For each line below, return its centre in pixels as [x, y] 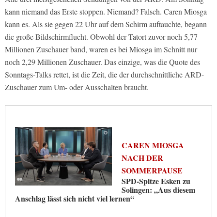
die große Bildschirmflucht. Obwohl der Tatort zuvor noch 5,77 [101, 37]
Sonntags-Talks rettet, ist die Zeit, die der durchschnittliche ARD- [104, 75]
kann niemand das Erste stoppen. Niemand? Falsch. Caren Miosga [106, 12]
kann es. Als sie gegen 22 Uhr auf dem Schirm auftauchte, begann [106, 24]
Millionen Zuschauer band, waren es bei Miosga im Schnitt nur [101, 49]
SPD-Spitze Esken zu [156, 181]
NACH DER [142, 158]
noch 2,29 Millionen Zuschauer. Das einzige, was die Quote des [102, 62]
